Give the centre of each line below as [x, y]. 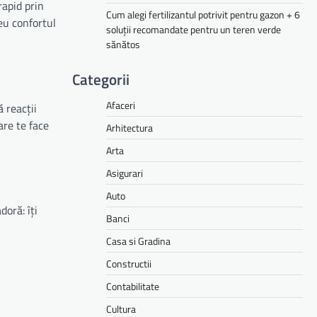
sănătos [123, 44]
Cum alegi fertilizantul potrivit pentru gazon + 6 [203, 14]
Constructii [129, 263]
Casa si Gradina [138, 241]
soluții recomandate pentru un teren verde [194, 29]
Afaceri [121, 105]
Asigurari [125, 173]
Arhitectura [129, 127]
